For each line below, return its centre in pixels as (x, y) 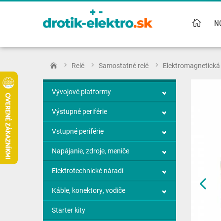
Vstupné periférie (78, 131)
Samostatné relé (124, 65)
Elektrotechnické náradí (88, 170)
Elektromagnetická (191, 65)
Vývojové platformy (81, 92)
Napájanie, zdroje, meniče (91, 151)
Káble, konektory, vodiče (89, 190)
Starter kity (69, 210)
